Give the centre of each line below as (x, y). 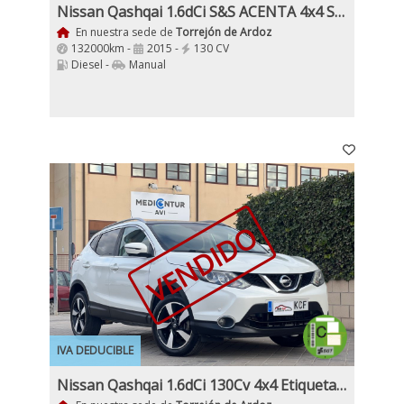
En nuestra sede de (124, 32)
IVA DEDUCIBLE (95, 350)
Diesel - (92, 64)
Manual (147, 64)
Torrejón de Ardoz (223, 32)
